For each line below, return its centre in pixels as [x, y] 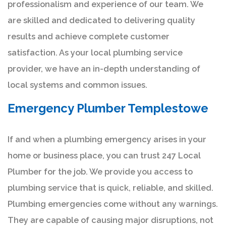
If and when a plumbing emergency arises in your [107, 139]
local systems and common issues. [77, 85]
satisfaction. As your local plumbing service [95, 52]
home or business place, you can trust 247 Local [104, 155]
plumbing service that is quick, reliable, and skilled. [110, 188]
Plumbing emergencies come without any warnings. [113, 204]
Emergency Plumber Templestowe [108, 108]
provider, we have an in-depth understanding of [104, 69]
